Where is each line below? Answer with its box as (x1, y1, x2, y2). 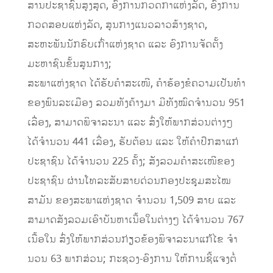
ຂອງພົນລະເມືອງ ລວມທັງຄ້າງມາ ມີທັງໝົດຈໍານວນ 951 (27, 95, 245, 110)
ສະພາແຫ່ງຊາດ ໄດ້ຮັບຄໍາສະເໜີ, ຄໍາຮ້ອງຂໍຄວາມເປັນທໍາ (27, 76, 246, 91)
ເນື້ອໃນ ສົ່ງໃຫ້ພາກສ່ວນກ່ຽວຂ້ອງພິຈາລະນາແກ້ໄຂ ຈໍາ (27, 232, 238, 247)
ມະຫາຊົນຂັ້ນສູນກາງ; (27, 56, 112, 71)
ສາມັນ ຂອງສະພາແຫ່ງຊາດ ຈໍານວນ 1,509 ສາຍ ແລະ (27, 193, 236, 208)
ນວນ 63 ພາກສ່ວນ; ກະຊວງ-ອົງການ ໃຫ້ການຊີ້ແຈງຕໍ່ (27, 251, 236, 266)
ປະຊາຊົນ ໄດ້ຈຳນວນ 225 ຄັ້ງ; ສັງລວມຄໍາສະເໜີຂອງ (27, 154, 235, 169)
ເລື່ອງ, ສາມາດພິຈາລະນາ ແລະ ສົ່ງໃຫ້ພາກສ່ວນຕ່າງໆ (27, 115, 233, 130)
